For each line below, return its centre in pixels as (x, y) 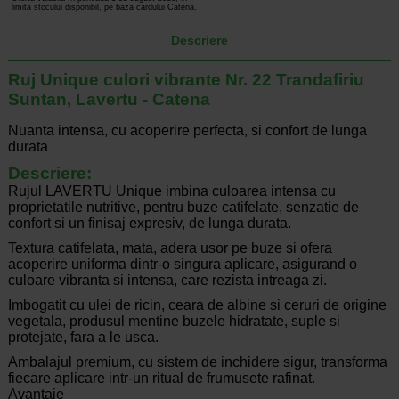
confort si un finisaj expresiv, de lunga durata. (149, 224)
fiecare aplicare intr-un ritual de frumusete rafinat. (161, 379)
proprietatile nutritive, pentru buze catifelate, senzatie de (183, 208)
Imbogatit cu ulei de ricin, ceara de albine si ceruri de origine (197, 305)
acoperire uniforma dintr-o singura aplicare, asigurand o (182, 265)
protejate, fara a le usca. (83, 338)
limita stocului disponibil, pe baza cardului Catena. (105, 7)
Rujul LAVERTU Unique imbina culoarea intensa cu (171, 191)
